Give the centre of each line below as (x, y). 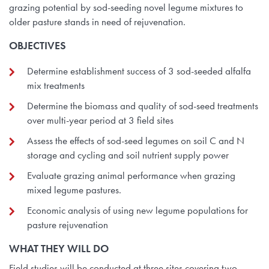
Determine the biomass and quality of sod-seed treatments (143, 106)
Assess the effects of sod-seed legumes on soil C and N (136, 141)
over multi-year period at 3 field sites (100, 120)
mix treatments (56, 86)
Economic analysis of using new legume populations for (138, 210)
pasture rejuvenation (68, 225)
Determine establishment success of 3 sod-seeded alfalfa (139, 71)
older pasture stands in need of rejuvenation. (97, 22)
